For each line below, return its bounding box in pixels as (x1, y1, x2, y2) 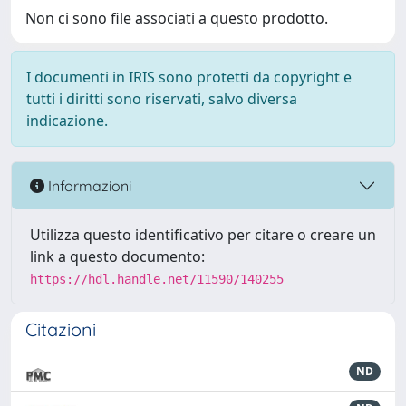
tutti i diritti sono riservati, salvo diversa (26, 89, 297, 109)
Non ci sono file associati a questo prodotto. (25, 8, 328, 28)
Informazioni (44, 176, 131, 195)
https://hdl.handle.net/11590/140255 (30, 272, 284, 286)
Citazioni (25, 318, 96, 341)
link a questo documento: (30, 246, 205, 266)
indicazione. (26, 111, 108, 130)
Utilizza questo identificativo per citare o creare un (30, 225, 376, 245)
